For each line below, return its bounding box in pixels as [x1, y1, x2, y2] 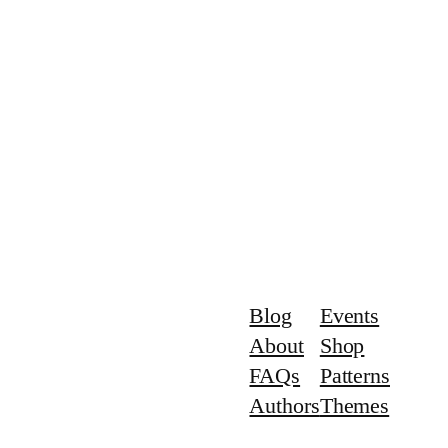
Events [319, 302, 380, 328]
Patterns [319, 362, 390, 388]
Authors [249, 392, 320, 418]
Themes [319, 392, 390, 418]
